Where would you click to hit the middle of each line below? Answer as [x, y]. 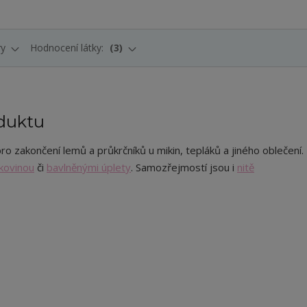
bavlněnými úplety [89, 167]
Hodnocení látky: [68, 48]
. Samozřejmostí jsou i [184, 167]
